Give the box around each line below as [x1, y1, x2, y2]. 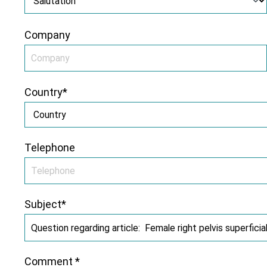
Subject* [24, 198, 66, 211]
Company [24, 29, 70, 42]
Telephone [24, 141, 75, 154]
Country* [24, 85, 67, 98]
